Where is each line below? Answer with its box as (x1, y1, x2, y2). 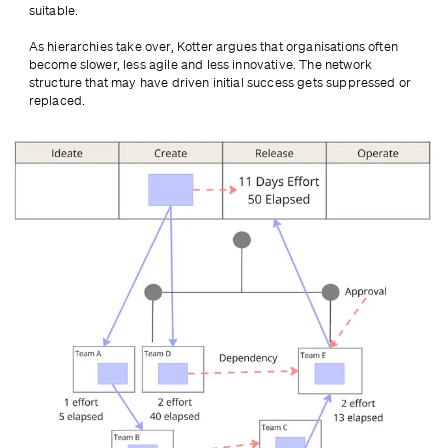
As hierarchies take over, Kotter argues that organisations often (28, 38, 398, 56)
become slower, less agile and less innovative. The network (28, 56, 372, 74)
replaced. (28, 92, 86, 110)
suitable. (28, 2, 79, 20)
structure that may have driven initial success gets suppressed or (28, 74, 412, 92)
